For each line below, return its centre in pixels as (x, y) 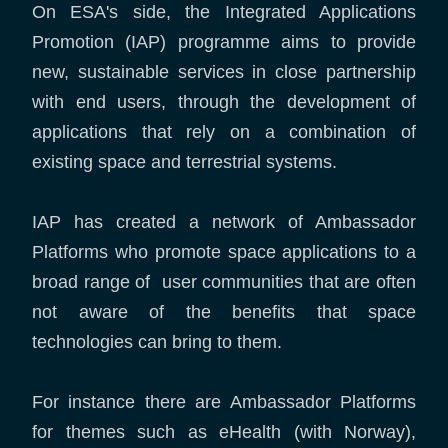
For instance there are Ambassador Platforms (224, 402)
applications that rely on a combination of (224, 132)
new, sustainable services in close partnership (224, 72)
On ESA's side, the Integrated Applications (224, 12)
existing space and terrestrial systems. (184, 162)
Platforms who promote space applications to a (224, 252)
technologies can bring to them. (159, 342)
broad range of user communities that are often (224, 282)
